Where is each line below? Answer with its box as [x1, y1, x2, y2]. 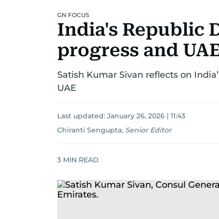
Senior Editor [125, 126, 172, 134]
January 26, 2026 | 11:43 [107, 111, 185, 120]
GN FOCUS [57, 11, 89, 19]
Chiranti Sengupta [57, 126, 122, 134]
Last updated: [57, 111, 107, 120]
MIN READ [61, 155, 99, 164]
